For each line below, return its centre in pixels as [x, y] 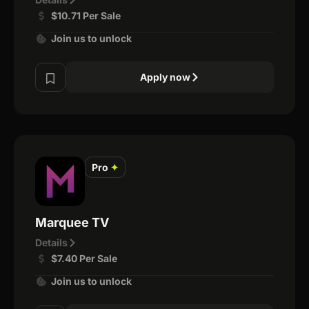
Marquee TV [72, 222]
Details [51, 242]
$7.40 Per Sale [84, 258]
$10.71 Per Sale [86, 16]
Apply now [165, 77]
